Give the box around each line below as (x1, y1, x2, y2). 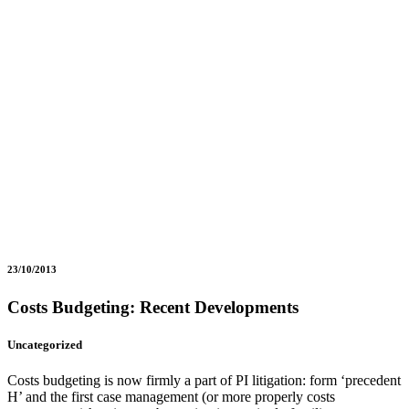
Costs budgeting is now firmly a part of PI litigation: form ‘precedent (7, 372, 401, 389)
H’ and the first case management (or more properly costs (7, 389, 335, 405)
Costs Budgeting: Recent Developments (7, 297, 299, 317)
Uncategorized (7, 338, 82, 352)
